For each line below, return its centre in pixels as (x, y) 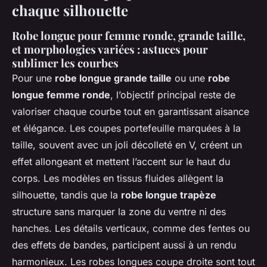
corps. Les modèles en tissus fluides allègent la (118, 178)
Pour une (33, 78)
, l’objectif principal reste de (173, 94)
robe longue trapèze (169, 195)
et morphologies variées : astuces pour (110, 49)
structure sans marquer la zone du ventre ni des (119, 211)
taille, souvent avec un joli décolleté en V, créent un (127, 145)
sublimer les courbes (65, 63)
